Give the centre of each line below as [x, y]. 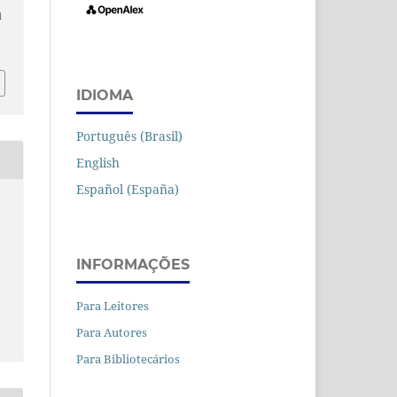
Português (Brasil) [129, 136]
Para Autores [112, 332]
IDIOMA [105, 96]
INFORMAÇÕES [133, 265]
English [98, 163]
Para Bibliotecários [128, 358]
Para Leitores [113, 306]
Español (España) [128, 190]
